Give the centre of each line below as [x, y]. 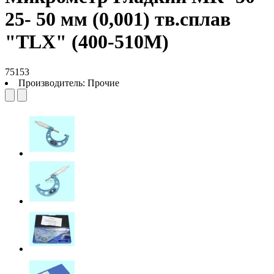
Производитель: [53, 83]
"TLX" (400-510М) [87, 42]
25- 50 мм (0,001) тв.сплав [118, 19]
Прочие [103, 83]
